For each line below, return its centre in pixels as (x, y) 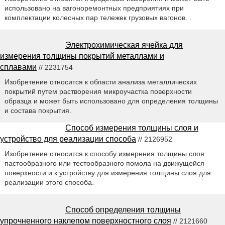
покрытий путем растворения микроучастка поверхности (98, 91)
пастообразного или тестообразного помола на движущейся (104, 163)
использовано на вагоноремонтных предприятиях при (94, 8)
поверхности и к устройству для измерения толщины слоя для (107, 173)
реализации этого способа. (49, 182)
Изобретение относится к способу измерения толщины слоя (104, 153)
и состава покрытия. (38, 110)
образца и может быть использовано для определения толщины (111, 101)
